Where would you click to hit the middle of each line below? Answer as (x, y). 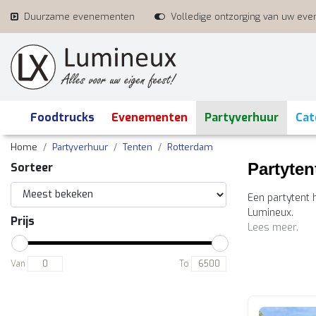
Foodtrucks (62, 117)
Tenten (138, 147)
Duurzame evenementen (79, 17)
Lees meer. (273, 227)
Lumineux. (271, 213)
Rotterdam (190, 147)
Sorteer (32, 168)
